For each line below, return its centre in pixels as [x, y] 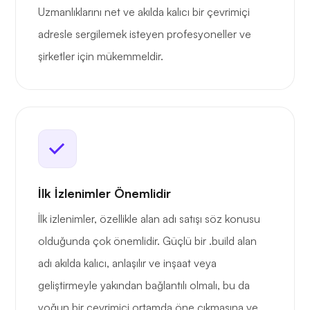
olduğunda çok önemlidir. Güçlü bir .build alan [147, 241]
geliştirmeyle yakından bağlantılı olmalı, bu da [144, 285]
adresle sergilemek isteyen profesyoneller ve [145, 34]
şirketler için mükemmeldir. [101, 56]
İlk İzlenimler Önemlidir [104, 193]
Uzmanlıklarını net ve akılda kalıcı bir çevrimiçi [144, 12]
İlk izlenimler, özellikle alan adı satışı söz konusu [149, 219]
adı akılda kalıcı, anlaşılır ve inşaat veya [127, 263]
